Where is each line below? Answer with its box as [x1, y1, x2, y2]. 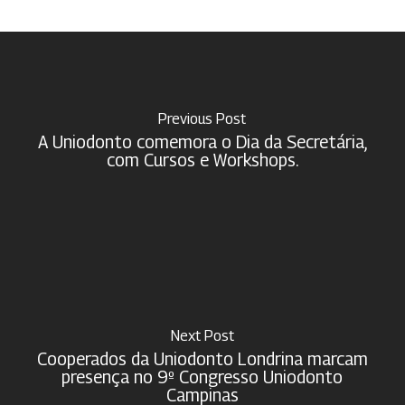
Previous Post [158, 109, 247, 127]
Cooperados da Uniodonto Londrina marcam [36, 348, 368, 369]
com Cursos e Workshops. [106, 149, 298, 170]
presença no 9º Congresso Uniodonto [61, 366, 344, 387]
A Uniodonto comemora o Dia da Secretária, [37, 131, 367, 152]
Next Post [170, 326, 234, 344]
